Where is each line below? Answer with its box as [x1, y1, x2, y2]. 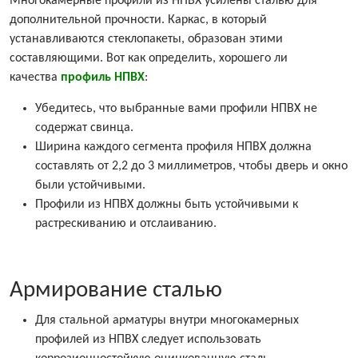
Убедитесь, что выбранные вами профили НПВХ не [35, 102, 317, 116]
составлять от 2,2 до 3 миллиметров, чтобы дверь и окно [35, 160, 348, 173]
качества [10, 71, 61, 85]
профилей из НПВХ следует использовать [35, 333, 261, 347]
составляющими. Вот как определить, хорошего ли [10, 52, 288, 66]
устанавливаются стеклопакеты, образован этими [10, 33, 283, 46]
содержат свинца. [35, 121, 133, 135]
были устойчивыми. [35, 179, 145, 193]
